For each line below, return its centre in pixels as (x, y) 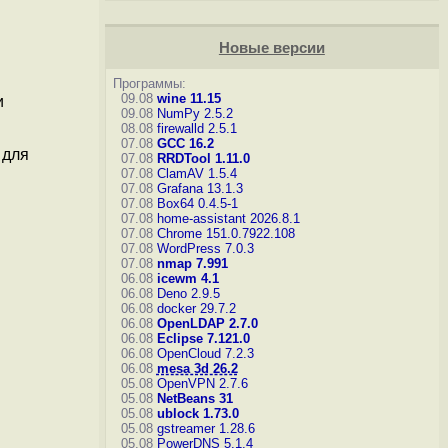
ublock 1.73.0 (197, 413)
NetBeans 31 (194, 398)
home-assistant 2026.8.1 (228, 218)
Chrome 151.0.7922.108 (225, 233)
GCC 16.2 (185, 143)
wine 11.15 (188, 98)
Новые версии (271, 48)
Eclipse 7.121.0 (203, 338)
